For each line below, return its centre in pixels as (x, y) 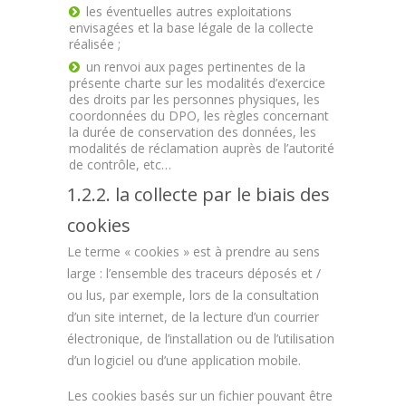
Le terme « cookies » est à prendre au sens (193, 251)
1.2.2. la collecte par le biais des (198, 194)
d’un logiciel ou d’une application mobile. (184, 360)
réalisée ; (95, 44)
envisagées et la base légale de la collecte (191, 28)
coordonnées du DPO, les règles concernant (199, 116)
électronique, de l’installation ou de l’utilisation (201, 338)
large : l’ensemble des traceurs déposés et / (194, 273)
